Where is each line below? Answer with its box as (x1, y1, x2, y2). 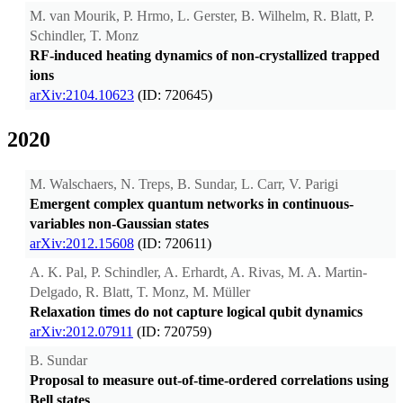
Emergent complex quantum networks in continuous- (30, 196, 354, 212)
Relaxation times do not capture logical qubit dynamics (30, 304, 363, 320)
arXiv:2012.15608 (30, 236, 134, 252)
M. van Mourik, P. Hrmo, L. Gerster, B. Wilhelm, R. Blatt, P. (30, 8, 374, 24)
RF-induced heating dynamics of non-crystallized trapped (30, 48, 380, 64)
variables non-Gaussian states (30, 216, 209, 232)
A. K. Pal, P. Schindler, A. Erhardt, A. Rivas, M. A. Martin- (30, 264, 367, 281)
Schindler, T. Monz (30, 28, 139, 44)
